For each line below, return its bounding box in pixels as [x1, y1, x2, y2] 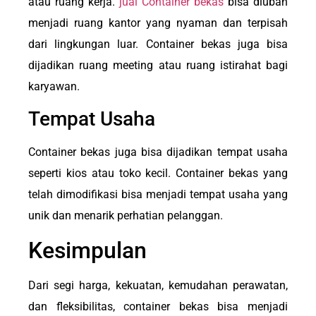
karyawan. [28, 79, 80, 93]
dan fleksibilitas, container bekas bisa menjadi [28, 299, 288, 313]
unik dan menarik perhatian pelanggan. [28, 209, 223, 223]
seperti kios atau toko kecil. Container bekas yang [28, 166, 288, 181]
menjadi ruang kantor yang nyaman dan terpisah [28, 16, 288, 30]
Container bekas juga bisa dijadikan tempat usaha [28, 145, 288, 159]
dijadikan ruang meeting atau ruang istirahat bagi [28, 58, 288, 72]
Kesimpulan [28, 236, 147, 264]
